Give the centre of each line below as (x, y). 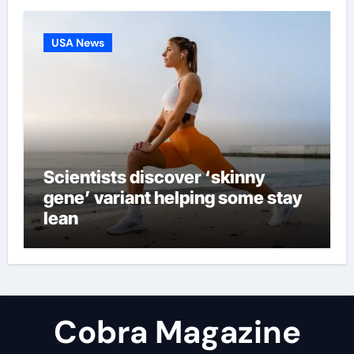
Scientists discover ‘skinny (154, 177)
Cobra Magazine (177, 332)
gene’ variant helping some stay (172, 198)
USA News (77, 43)
